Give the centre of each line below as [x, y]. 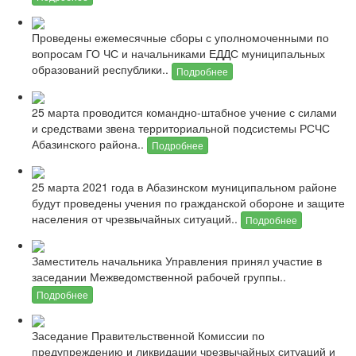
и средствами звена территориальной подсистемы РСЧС [181, 128]
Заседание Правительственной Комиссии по [148, 335]
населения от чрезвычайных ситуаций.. [136, 218]
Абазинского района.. [89, 143]
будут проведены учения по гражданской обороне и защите [188, 202]
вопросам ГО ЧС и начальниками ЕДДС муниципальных [178, 54]
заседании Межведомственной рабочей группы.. [159, 277]
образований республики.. [102, 70]
